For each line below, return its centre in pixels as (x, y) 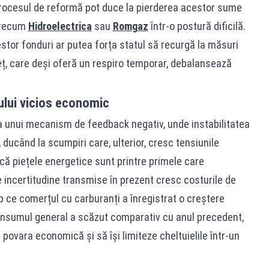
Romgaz (130, 26)
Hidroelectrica (60, 26)
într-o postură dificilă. (197, 26)
